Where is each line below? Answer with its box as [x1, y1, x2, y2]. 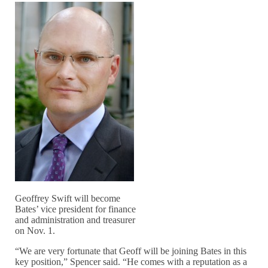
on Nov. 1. [15, 226, 56, 236]
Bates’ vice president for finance [15, 204, 136, 215]
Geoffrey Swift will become [15, 193, 121, 204]
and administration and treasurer [15, 215, 136, 226]
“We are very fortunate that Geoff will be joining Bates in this [15, 246, 247, 257]
